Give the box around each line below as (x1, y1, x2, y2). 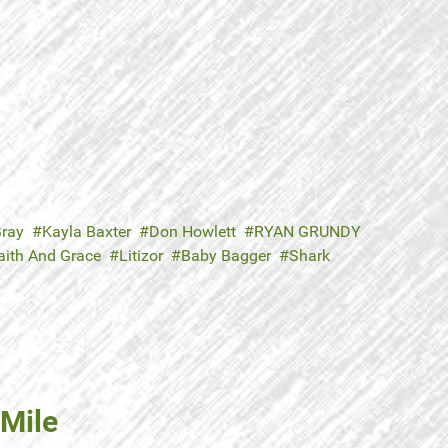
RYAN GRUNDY (254, 222, 361, 242)
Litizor (119, 246, 163, 266)
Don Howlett (149, 222, 236, 242)
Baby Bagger (181, 246, 271, 266)
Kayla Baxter (42, 222, 131, 242)
